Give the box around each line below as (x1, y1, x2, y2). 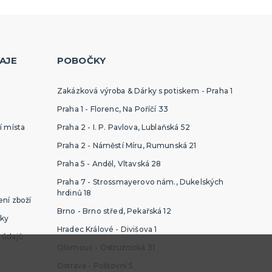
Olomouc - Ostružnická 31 (56, 243, 155, 252)
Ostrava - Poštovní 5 (56, 261, 134, 270)
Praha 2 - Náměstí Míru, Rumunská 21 (56, 141, 197, 150)
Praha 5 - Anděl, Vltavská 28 (56, 159, 161, 168)
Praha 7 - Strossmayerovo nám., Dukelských (56, 177, 224, 186)
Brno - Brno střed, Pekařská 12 (56, 206, 171, 216)
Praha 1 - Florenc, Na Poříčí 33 (56, 104, 168, 114)
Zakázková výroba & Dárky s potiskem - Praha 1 (56, 86, 233, 95)
